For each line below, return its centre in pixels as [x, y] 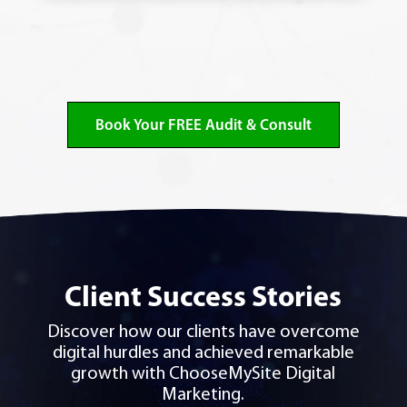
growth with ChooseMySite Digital [203, 374]
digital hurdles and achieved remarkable [203, 353]
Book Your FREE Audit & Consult [203, 126]
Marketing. [203, 395]
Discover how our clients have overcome [203, 333]
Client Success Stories [203, 299]
